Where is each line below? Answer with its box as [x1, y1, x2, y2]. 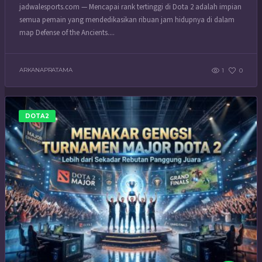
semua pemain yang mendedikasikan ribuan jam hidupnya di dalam [19, 15, 235, 26]
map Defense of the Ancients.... [19, 27, 115, 39]
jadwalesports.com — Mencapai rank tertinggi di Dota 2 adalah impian [19, 2, 242, 13]
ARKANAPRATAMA [19, 66, 73, 74]
